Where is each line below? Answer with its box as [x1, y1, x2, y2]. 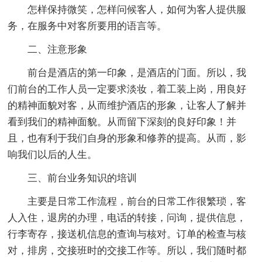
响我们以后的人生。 [8, 149, 98, 161]
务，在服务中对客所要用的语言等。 [8, 20, 167, 32]
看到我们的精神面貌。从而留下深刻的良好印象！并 [8, 116, 237, 128]
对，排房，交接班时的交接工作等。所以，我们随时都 [8, 245, 247, 257]
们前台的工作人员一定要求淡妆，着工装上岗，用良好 [8, 84, 247, 95]
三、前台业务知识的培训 [27, 173, 137, 184]
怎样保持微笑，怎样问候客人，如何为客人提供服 [27, 4, 247, 16]
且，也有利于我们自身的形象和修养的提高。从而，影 [8, 133, 247, 144]
